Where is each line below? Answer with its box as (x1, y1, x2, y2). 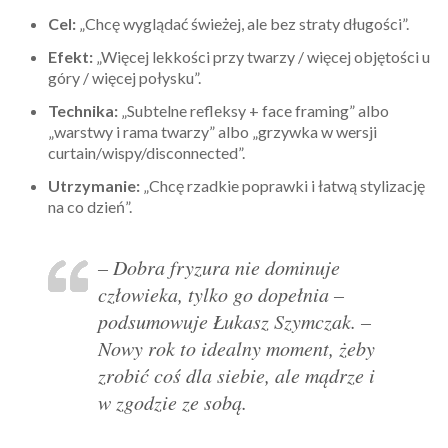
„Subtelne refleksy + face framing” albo (118, 101, 389, 121)
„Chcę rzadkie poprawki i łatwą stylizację (140, 176, 425, 196)
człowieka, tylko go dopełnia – (98, 281, 344, 308)
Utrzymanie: (48, 176, 140, 196)
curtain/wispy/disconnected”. (48, 143, 245, 163)
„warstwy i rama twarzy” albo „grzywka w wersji (48, 122, 377, 142)
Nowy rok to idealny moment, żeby (98, 335, 375, 362)
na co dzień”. (48, 197, 132, 217)
